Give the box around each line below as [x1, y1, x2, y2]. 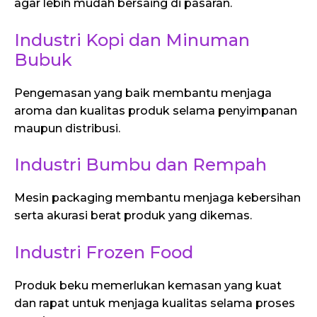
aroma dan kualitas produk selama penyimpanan [14, 103, 297, 117]
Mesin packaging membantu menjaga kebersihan [14, 191, 301, 205]
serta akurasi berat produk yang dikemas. [14, 209, 252, 223]
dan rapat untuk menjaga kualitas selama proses [14, 296, 295, 310]
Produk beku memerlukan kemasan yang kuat [14, 278, 282, 292]
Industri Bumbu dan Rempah [14, 154, 267, 175]
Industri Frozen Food [14, 241, 193, 263]
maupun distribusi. [14, 121, 120, 135]
